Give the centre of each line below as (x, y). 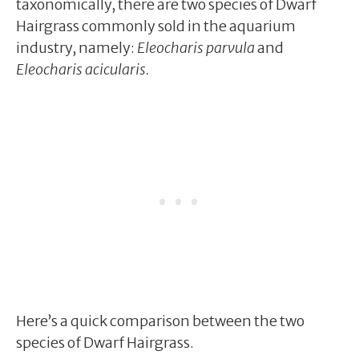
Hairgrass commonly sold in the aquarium (156, 26)
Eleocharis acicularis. (83, 69)
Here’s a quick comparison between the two (160, 321)
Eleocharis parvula (196, 47)
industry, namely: (77, 47)
